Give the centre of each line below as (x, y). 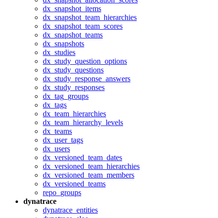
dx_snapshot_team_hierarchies (90, 17)
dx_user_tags (63, 140)
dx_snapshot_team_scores (83, 26)
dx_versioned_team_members (89, 175)
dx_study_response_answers (87, 79)
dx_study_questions (73, 70)
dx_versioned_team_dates (82, 157)
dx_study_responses (74, 87)
